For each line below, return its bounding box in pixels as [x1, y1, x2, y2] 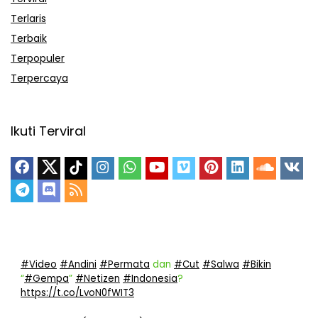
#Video [21, 257, 57, 271]
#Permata [99, 257, 150, 271]
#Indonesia [123, 271, 177, 285]
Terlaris [11, 11, 46, 26]
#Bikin [242, 257, 271, 271]
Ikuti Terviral [11, 121, 86, 140]
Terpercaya [11, 70, 68, 85]
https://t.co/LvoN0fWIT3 [21, 285, 134, 300]
